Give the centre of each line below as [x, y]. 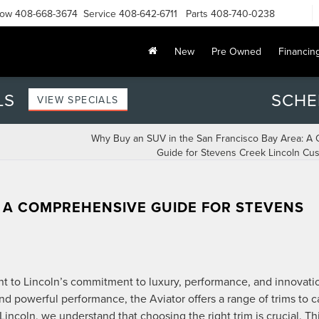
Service [100, 13]
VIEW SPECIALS [78, 99]
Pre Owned [236, 52]
